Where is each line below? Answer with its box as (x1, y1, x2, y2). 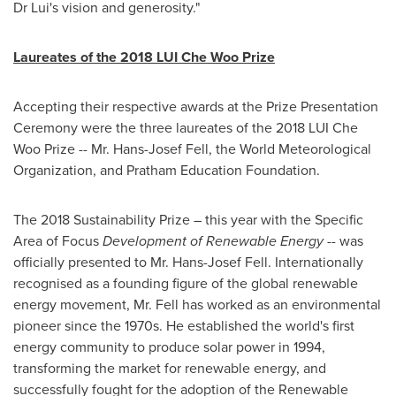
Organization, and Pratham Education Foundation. (13, 160, 320, 180)
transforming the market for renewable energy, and (13, 358, 326, 378)
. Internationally (268, 252, 363, 272)
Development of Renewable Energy (103, 231, 324, 251)
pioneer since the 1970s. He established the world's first (13, 316, 354, 336)
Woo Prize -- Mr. (13, 139, 113, 159)
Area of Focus (13, 231, 103, 251)
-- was (324, 231, 363, 251)
